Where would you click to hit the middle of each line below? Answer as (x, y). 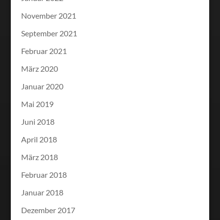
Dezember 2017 (48, 210)
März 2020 (39, 68)
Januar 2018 (42, 192)
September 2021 (49, 33)
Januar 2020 (42, 86)
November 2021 (48, 15)
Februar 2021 (44, 51)
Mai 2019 (37, 104)
